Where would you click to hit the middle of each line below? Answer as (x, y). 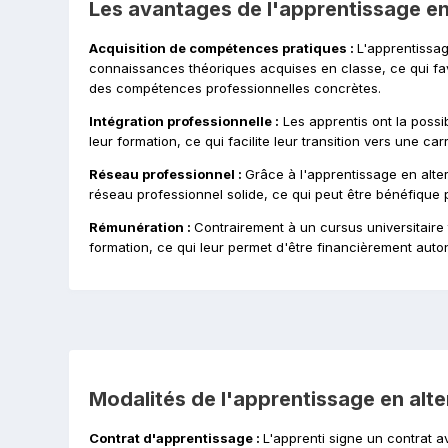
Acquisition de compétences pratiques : (222, 48)
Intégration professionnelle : (183, 121)
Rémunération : (141, 227)
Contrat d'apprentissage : (175, 438)
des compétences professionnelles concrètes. (234, 88)
